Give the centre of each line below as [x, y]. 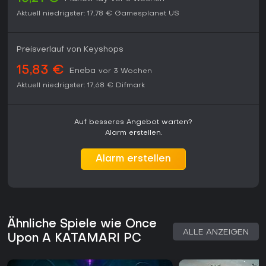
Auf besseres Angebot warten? [133, 123]
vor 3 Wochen [125, 72]
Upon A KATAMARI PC [74, 239]
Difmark [130, 86]
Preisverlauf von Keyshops [70, 50]
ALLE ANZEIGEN [216, 233]
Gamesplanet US [147, 14]
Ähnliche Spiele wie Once [82, 225]
